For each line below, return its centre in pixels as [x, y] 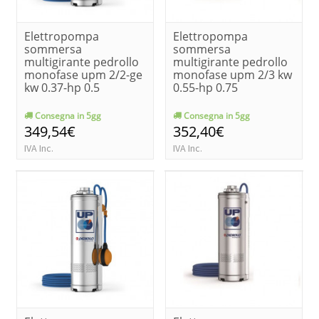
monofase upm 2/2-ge [83, 74]
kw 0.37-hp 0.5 [62, 87]
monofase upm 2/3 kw [232, 74]
